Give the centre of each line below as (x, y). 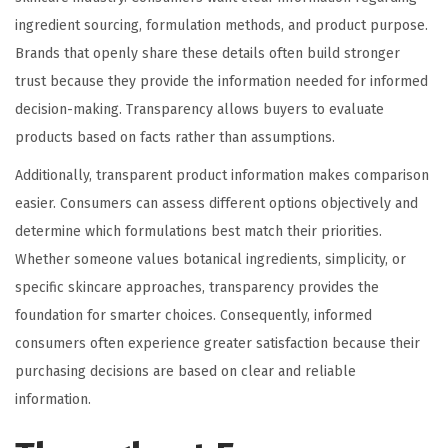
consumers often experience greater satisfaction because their (217, 344)
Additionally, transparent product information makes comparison (222, 176)
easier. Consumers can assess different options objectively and (216, 204)
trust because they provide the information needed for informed (221, 82)
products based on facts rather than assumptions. (175, 138)
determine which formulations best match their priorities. (198, 232)
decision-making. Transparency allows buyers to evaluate (199, 110)
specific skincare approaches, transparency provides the (197, 288)
